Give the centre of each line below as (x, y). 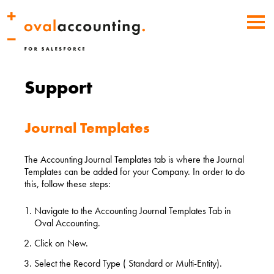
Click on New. (61, 243)
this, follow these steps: (68, 184)
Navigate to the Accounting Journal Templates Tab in (133, 211)
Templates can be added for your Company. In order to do (135, 172)
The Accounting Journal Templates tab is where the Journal (134, 160)
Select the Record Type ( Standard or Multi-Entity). (128, 264)
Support (58, 88)
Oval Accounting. (67, 223)
